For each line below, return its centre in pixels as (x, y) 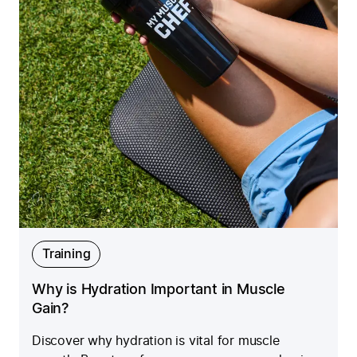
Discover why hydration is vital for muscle (156, 341)
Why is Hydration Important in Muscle (159, 290)
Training (67, 255)
